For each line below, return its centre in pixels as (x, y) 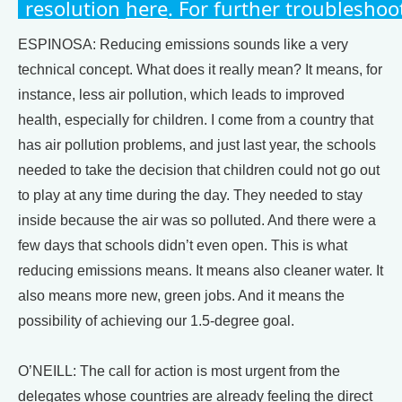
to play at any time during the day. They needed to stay (190, 195)
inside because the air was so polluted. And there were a (197, 220)
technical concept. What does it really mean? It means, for (200, 69)
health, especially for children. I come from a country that (196, 119)
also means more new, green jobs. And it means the (181, 295)
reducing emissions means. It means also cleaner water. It (201, 270)
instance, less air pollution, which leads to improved (181, 94)
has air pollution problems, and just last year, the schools (197, 144)
